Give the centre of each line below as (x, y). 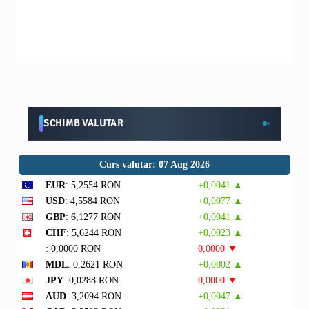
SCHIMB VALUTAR (83, 123)
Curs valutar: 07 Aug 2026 (154, 165)
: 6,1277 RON (93, 217)
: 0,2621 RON (95, 265)
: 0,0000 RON (73, 249)
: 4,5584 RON (92, 201)
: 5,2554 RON (93, 185)
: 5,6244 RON (94, 233)
